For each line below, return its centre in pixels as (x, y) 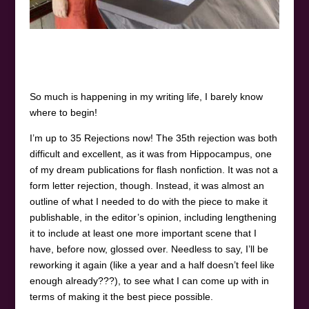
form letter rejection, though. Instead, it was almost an (147, 185)
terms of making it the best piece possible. (121, 296)
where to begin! (63, 112)
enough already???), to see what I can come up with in (149, 280)
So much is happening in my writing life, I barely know (146, 96)
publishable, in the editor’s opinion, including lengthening (153, 217)
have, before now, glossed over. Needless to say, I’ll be (149, 249)
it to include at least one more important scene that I (143, 233)
